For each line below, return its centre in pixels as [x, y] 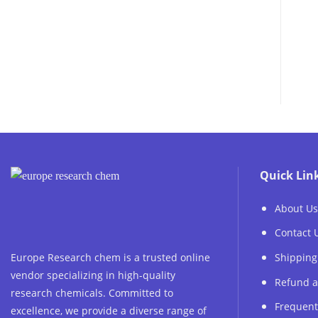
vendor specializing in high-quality [93, 275]
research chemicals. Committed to [92, 292]
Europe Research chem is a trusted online [110, 257]
